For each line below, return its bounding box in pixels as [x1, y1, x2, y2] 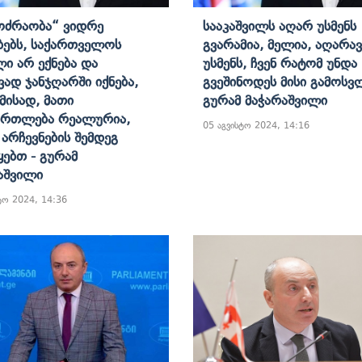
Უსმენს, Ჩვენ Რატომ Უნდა [203, 54, 357, 71]
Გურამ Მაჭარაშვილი [203, 91, 327, 108]
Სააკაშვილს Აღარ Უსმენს [203, 17, 356, 34]
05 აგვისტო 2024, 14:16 [203, 119, 309, 131]
